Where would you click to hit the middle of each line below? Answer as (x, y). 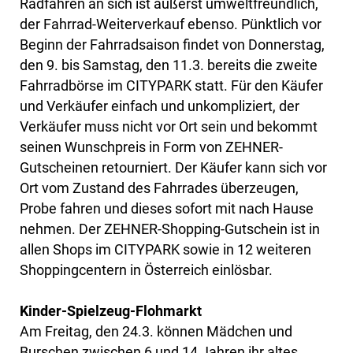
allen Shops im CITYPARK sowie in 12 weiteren (165, 250)
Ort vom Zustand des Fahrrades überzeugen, (159, 188)
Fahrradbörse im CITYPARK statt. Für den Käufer (171, 86)
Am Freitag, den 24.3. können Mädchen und (156, 332)
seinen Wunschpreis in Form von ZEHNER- (151, 147)
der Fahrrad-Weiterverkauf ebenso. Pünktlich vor (171, 24)
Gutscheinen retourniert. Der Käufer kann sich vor (173, 168)
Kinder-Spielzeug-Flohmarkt (111, 311)
